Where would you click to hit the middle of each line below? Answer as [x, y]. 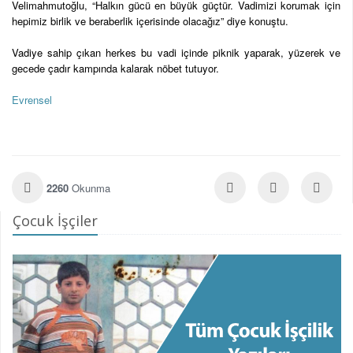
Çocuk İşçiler [55, 221]
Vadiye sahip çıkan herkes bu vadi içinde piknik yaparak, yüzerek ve [176, 53]
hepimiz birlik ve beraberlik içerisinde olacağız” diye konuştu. [150, 21]
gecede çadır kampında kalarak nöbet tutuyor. [115, 69]
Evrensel [33, 100]
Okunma [91, 188]
